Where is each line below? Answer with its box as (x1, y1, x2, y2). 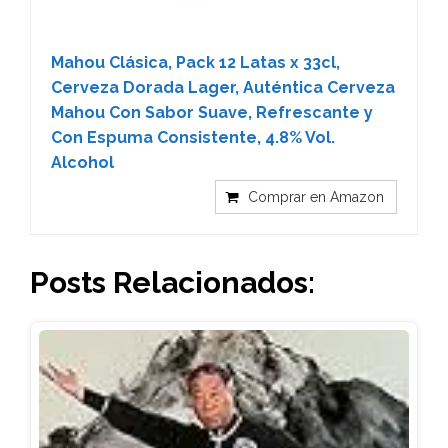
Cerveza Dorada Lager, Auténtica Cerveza (51, 78, 395, 97)
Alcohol (51, 153, 114, 172)
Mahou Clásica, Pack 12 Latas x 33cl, (51, 53, 340, 72)
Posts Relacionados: (30, 265, 315, 300)
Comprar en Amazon (248, 189, 384, 205)
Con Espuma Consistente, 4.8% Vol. (51, 128, 335, 147)
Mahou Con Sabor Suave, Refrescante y (51, 103, 373, 122)
